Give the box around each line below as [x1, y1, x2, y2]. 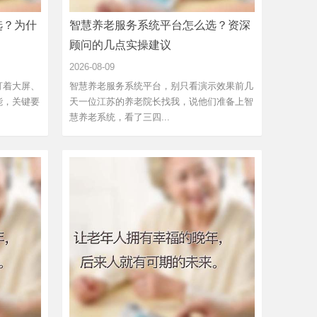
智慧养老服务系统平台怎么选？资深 [69, 18, 250, 31]
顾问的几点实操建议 [69, 38, 171, 51]
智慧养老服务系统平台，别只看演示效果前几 [69, 80, 253, 91]
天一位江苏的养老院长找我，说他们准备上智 [69, 96, 253, 107]
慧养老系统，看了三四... [69, 111, 170, 122]
